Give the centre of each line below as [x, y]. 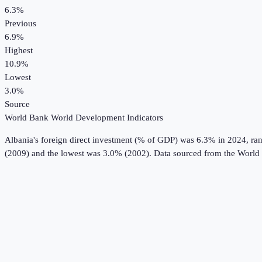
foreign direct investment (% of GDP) [109, 140]
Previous [20, 24]
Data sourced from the [196, 154]
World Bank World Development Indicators [84, 118]
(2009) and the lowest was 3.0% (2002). [78, 154]
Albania [19, 140]
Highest [19, 51]
